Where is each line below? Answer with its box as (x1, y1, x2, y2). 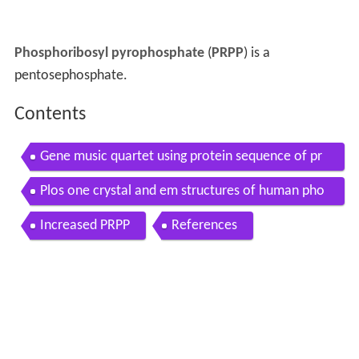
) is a (243, 46, 270, 62)
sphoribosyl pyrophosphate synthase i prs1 (39, 211, 287, 227)
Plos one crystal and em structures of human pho (39, 183, 325, 199)
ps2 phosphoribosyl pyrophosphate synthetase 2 (39, 176, 321, 192)
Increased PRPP (39, 217, 130, 233)
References (171, 217, 237, 233)
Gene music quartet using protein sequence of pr (39, 148, 322, 164)
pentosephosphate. (14, 68, 127, 84)
